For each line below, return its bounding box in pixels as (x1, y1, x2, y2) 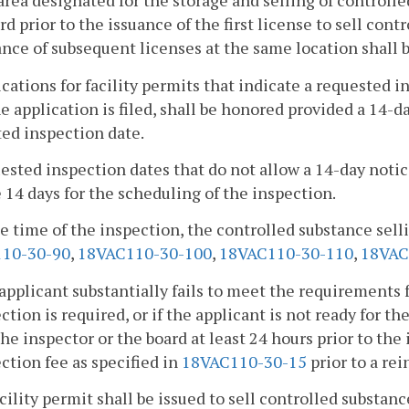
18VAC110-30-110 (219, 242, 353, 265)
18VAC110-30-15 (182, 350, 307, 372)
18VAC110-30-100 (78, 242, 212, 265)
